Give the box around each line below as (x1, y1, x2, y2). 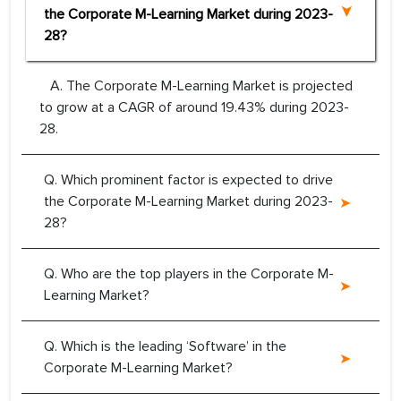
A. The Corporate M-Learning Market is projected (39, 77, 353, 96)
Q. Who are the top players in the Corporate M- (44, 265, 334, 284)
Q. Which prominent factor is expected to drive (44, 171, 333, 190)
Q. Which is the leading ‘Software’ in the (44, 337, 286, 356)
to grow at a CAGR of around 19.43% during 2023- (39, 98, 349, 117)
